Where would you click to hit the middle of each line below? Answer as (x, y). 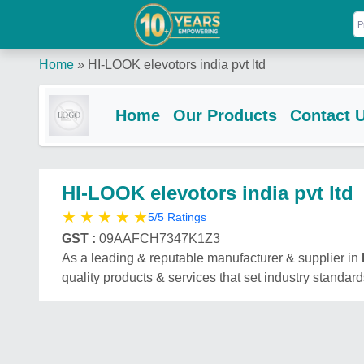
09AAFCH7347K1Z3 (160, 238)
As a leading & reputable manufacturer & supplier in (212, 258)
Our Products (225, 115)
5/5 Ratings (177, 217)
